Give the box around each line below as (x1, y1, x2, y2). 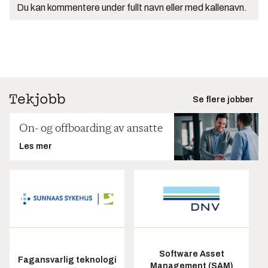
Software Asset (159, 249, 224, 258)
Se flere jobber (193, 95, 254, 104)
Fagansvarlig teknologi (17, 255, 117, 264)
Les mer (19, 141, 52, 151)
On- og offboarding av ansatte (19, 122, 163, 135)
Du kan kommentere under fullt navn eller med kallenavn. (17, 2, 247, 13)
